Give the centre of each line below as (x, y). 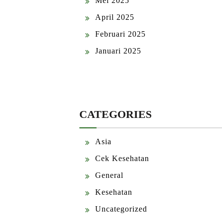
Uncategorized (121, 209)
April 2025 (115, 17)
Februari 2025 (120, 34)
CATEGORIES (115, 114)
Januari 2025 (118, 51)
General (109, 175)
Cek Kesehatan (122, 158)
